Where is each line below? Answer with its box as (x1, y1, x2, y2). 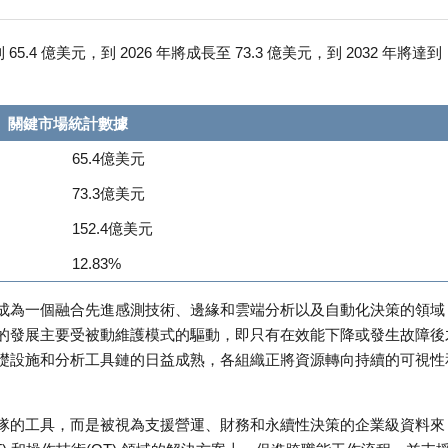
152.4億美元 (72, 220, 153, 238)
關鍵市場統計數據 (8, 115, 128, 133)
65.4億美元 (72, 150, 145, 168)
